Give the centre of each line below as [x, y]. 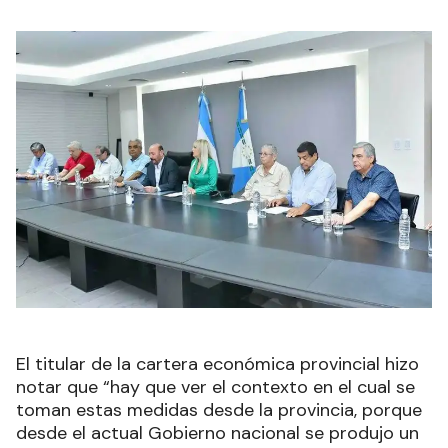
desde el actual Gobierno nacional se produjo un [217, 432]
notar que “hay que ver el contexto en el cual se [215, 386]
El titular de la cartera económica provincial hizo [217, 363]
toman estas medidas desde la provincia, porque [219, 409]
